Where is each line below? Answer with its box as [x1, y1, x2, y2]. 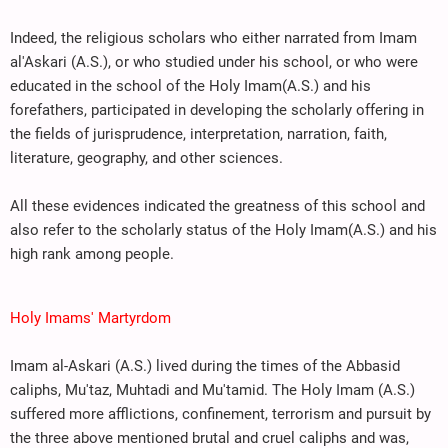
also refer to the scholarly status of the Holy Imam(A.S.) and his [10, 220, 437, 239]
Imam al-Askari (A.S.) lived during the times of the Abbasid [10, 356, 400, 375]
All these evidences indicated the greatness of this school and [10, 196, 425, 215]
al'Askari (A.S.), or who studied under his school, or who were [10, 52, 418, 71]
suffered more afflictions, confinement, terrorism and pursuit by [10, 404, 431, 423]
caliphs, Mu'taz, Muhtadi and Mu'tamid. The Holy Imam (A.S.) [10, 380, 415, 399]
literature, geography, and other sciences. [10, 148, 283, 167]
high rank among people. [10, 244, 174, 263]
